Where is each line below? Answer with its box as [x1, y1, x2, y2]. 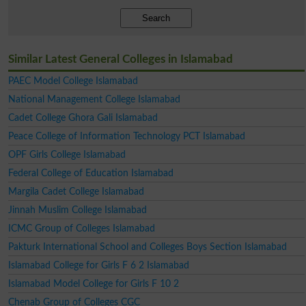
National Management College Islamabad [8, 94, 180, 105]
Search [142, 13, 171, 24]
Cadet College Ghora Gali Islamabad [8, 113, 158, 124]
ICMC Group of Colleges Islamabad [8, 223, 155, 234]
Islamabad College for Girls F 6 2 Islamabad [8, 260, 189, 271]
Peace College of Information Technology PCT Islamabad [8, 131, 245, 142]
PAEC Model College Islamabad [8, 76, 138, 87]
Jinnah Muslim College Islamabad [8, 205, 147, 216]
